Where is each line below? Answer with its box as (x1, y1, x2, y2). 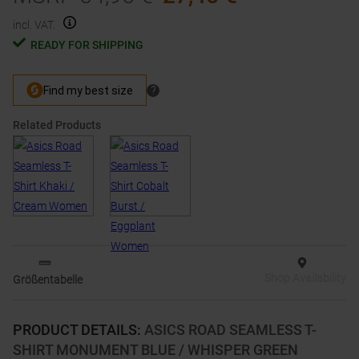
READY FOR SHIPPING (30, 38, 143, 52)
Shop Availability (264, 272, 346, 285)
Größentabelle (13, 273, 83, 287)
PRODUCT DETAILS (13, 321, 137, 339)
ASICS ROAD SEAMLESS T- (144, 321, 317, 339)
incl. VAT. (13, 18, 55, 32)
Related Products (13, 119, 101, 132)
